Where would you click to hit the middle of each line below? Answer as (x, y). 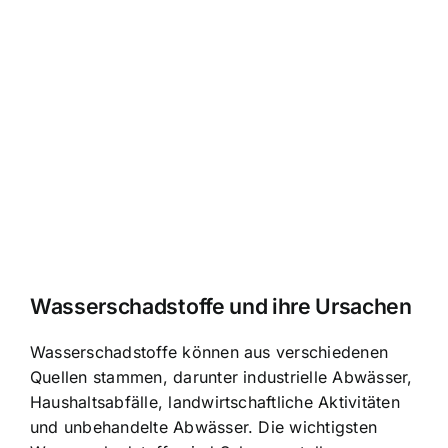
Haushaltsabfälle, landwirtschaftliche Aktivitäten (215, 402)
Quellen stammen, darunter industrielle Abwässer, (221, 377)
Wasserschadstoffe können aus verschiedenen (209, 352)
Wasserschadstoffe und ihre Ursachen (221, 306)
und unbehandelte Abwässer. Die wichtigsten (204, 427)
